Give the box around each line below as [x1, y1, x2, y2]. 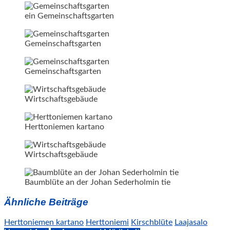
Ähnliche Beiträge [4, 197, 88, 208]
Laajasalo [175, 218, 207, 227]
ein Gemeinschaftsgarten [25, 11, 114, 20]
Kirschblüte [131, 218, 172, 227]
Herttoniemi [86, 218, 129, 227]
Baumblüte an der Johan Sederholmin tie [25, 178, 170, 186]
